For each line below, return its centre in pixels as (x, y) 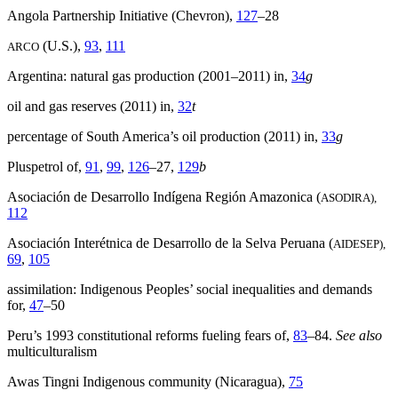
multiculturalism (52, 352)
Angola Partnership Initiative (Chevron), (122, 16)
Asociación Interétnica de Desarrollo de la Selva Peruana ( (170, 243)
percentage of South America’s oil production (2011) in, (164, 137)
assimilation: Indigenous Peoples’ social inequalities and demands (190, 290)
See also (359, 336)
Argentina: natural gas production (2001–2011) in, (149, 76)
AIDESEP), (359, 244)
